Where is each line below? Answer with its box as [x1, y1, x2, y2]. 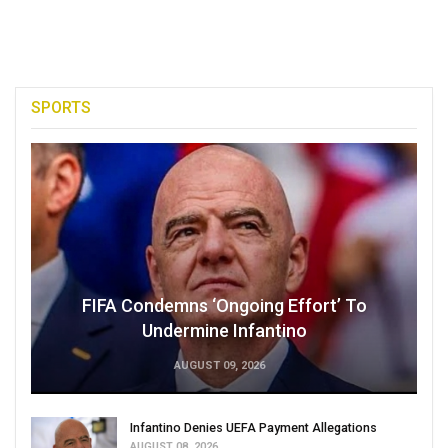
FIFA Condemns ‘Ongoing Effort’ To [81, 294, 367, 316]
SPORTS [31, 97, 91, 117]
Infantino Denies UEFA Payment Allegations [130, 419, 377, 435]
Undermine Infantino [141, 319, 307, 341]
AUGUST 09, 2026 [173, 358, 265, 372]
